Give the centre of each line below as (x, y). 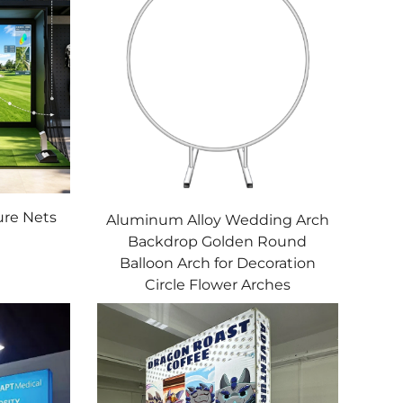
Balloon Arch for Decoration (217, 264)
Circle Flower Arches (217, 285)
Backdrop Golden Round (218, 242)
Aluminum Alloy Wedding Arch (217, 220)
